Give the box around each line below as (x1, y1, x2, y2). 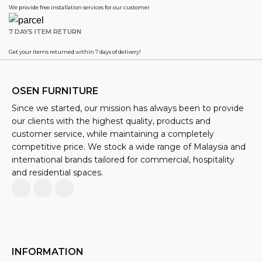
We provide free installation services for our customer (9, 4, 150, 11)
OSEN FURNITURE (12, 85, 98, 96)
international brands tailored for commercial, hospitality (12, 154, 235, 165)
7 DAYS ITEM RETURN (9, 27, 81, 36)
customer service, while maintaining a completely (12, 128, 214, 139)
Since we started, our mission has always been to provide (12, 102, 244, 113)
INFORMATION (12, 246, 84, 257)
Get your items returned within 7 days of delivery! (9, 48, 141, 55)
